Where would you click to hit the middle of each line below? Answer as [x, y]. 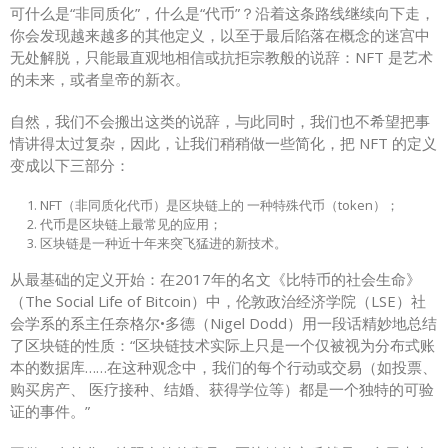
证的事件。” [50, 410]
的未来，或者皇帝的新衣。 [100, 78]
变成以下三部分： [70, 164]
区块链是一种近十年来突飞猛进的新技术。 [163, 242]
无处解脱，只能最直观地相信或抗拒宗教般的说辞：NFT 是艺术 [221, 56]
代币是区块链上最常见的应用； [131, 223]
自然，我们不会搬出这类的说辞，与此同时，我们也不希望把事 [220, 120]
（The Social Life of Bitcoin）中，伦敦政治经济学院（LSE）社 [218, 300]
